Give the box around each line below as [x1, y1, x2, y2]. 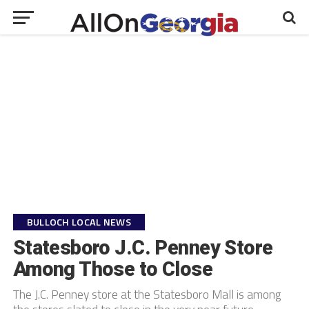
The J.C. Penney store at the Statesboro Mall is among [12, 285, 281, 303]
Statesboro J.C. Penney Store [12, 236, 273, 259]
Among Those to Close [12, 257, 213, 281]
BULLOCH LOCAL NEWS [26, 215, 131, 230]
